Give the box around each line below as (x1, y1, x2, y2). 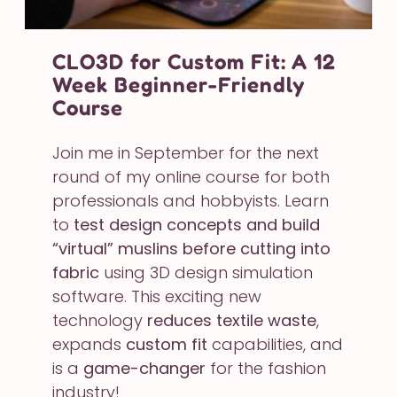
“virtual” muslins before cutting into (52, 237, 331, 260)
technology (52, 308, 148, 331)
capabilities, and (207, 332, 344, 355)
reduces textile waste (147, 308, 317, 331)
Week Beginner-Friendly (52, 71, 306, 97)
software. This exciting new (52, 284, 262, 307)
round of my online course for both (52, 165, 331, 188)
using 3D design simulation (99, 261, 314, 284)
